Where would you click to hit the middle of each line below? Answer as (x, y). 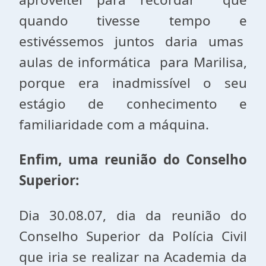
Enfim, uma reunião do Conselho (133, 159)
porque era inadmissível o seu (133, 83)
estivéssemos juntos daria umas (133, 41)
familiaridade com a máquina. (114, 124)
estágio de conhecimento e (133, 104)
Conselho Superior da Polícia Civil (133, 236)
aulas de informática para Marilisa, (133, 62)
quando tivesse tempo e (133, 20)
